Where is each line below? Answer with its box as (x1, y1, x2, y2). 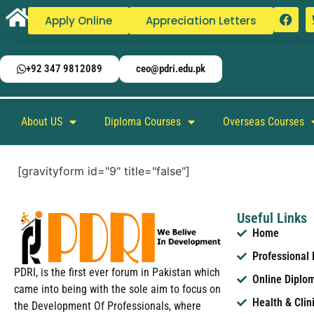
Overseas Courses (223, 115, 304, 128)
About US (21, 115, 62, 128)
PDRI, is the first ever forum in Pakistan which (14, 265, 220, 279)
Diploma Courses (104, 115, 181, 128)
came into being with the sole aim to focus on (14, 282, 221, 296)
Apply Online (45, 13, 112, 28)
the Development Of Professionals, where (14, 299, 201, 313)
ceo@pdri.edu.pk (136, 62, 205, 75)
